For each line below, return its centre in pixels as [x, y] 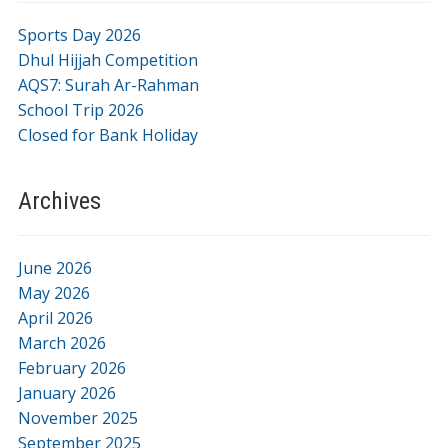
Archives [59, 200]
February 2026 [71, 367]
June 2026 [54, 267]
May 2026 [53, 292]
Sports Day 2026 [79, 34]
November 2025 [77, 417]
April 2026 [55, 317]
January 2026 [66, 392]
